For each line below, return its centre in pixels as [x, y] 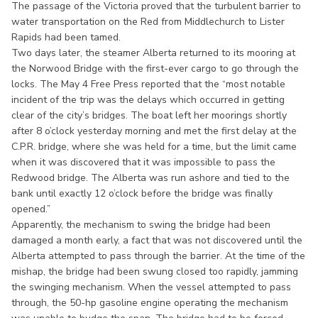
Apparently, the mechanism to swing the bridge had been [141, 224]
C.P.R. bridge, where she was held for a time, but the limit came [154, 146]
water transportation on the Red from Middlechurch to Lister [148, 21]
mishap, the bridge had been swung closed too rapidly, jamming [155, 271]
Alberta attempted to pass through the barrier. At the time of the [158, 256]
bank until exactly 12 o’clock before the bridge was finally [142, 193]
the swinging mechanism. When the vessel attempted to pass [151, 287]
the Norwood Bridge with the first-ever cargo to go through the [155, 68]
